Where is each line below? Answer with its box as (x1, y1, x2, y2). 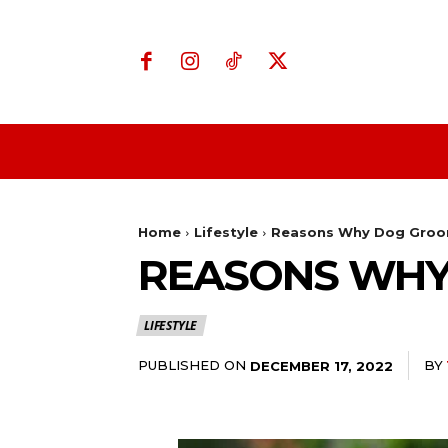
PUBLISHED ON (138, 357, 246, 374)
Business (336, 141, 401, 163)
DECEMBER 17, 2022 (250, 357, 393, 374)
